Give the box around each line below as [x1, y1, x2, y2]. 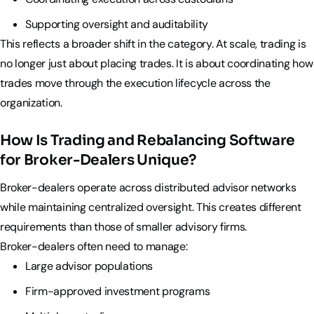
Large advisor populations [25, 259, 153, 274]
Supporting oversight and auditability [25, 16, 211, 32]
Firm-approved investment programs [25, 284, 210, 299]
